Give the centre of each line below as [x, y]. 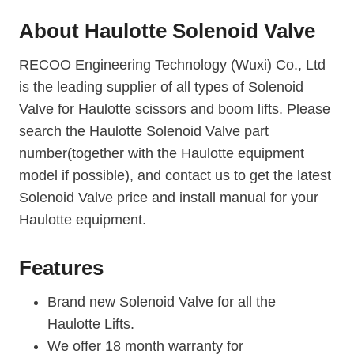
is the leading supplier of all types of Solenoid [161, 87]
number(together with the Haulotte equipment [162, 153]
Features [61, 267]
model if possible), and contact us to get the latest [175, 175]
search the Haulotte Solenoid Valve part [144, 131]
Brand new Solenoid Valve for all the [162, 301]
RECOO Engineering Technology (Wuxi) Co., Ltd [172, 64]
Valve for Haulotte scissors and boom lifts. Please [175, 109]
